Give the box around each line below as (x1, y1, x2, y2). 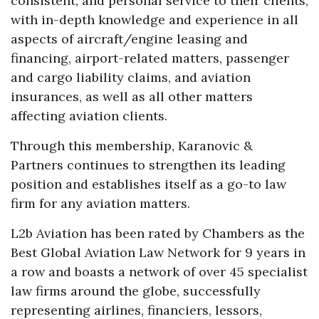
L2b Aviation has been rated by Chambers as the (11, 225, 305, 242)
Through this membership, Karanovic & (11, 137, 253, 155)
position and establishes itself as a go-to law (11, 176, 286, 193)
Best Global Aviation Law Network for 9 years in (11, 244, 305, 261)
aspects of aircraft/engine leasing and (11, 31, 248, 48)
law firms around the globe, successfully (11, 283, 261, 300)
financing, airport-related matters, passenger (11, 50, 289, 67)
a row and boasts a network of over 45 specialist (11, 263, 308, 281)
